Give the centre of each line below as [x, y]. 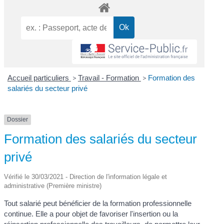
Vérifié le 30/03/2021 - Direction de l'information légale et [86, 176]
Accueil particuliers [39, 78]
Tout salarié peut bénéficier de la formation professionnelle [98, 203]
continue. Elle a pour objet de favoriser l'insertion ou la [91, 213]
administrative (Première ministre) [53, 185]
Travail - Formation [109, 78]
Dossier [18, 120]
